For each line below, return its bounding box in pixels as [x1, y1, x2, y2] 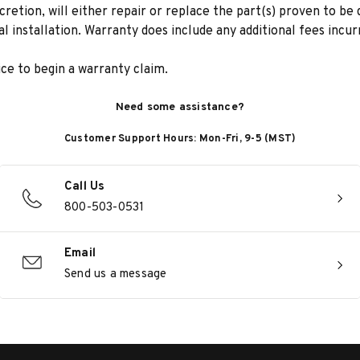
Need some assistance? [115, 100, 245, 114]
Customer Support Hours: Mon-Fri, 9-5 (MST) [63, 133, 297, 145]
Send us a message [64, 267, 167, 282]
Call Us [64, 179, 105, 194]
